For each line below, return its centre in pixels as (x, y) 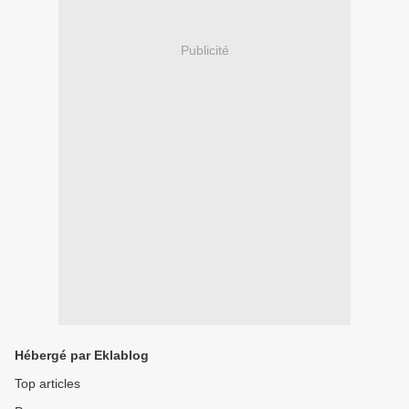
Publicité (204, 51)
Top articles (47, 383)
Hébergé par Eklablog (82, 355)
